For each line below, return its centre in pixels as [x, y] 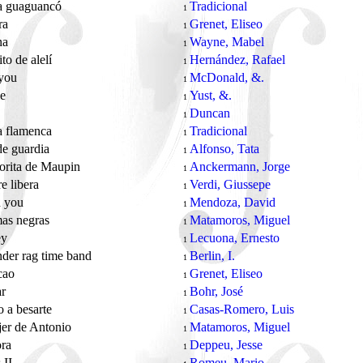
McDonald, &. [227, 77]
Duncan [210, 113]
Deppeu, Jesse [226, 345]
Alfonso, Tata [224, 149]
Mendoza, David [233, 202]
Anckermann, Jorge [240, 167]
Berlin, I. [212, 256]
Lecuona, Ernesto [235, 238]
